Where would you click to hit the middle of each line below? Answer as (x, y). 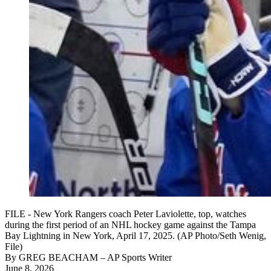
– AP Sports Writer (135, 258)
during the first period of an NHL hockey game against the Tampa (130, 225)
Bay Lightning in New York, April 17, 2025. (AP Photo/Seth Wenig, (135, 236)
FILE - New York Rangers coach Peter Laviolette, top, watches (126, 214)
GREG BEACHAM (58, 258)
